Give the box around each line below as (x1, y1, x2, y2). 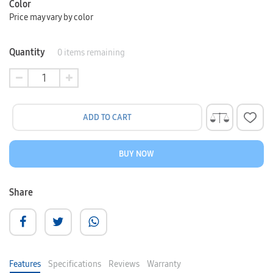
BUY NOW (119, 148, 154, 159)
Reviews (108, 258, 140, 270)
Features (9, 258, 41, 270)
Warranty (147, 258, 181, 270)
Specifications (48, 258, 101, 270)
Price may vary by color (9, 11, 93, 23)
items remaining (62, 46, 125, 58)
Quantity (9, 46, 45, 58)
